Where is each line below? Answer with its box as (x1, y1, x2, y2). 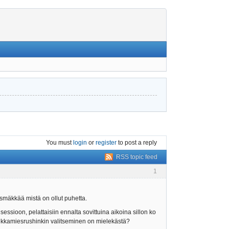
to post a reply (117, 139, 157, 147)
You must (46, 139, 73, 147)
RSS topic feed (116, 153, 157, 161)
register (96, 139, 117, 147)
